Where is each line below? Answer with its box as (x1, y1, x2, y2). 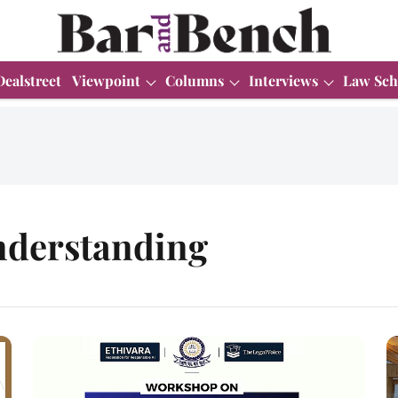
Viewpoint (72, 70, 140, 90)
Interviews (249, 70, 318, 90)
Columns (165, 70, 224, 90)
